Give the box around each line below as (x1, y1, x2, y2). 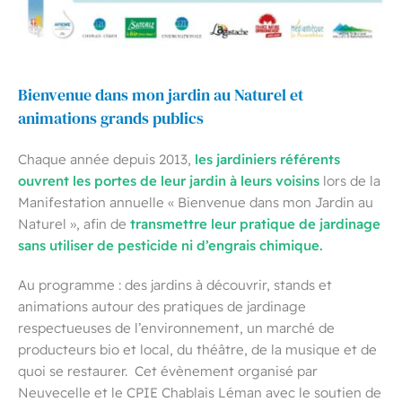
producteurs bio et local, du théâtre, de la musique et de (18, 340, 377, 359)
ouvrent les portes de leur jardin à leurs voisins (18, 170, 319, 190)
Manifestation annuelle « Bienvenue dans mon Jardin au (18, 193, 373, 212)
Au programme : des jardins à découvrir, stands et (18, 275, 332, 294)
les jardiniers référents (195, 149, 340, 169)
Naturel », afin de (18, 214, 130, 233)
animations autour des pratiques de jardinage (18, 297, 306, 316)
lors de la (319, 171, 380, 190)
